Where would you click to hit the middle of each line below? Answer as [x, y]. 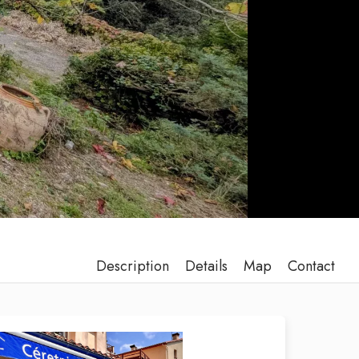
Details [206, 266]
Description [133, 266]
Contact [311, 266]
